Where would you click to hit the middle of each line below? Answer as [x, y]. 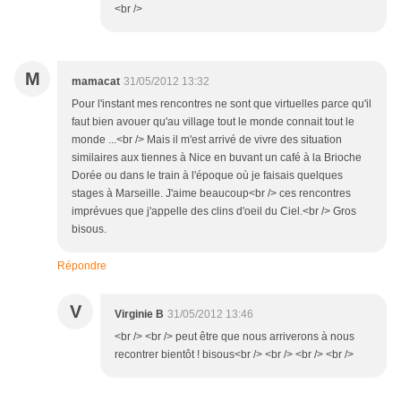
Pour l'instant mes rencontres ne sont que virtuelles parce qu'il [222, 104]
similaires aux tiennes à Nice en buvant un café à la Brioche [217, 158]
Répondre [82, 266]
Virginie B [139, 315]
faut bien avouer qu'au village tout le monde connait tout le [213, 122]
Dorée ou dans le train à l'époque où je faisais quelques [207, 176]
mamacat [96, 82]
